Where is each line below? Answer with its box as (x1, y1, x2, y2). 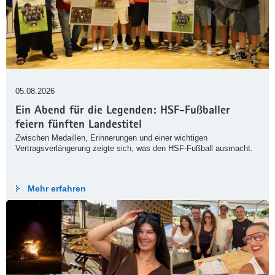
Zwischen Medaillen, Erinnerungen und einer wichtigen (15, 133, 207, 143)
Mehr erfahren (28, 184, 86, 194)
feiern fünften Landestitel (15, 120, 142, 132)
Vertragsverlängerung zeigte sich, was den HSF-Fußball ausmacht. (15, 144, 253, 153)
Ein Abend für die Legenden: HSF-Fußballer (15, 106, 230, 118)
